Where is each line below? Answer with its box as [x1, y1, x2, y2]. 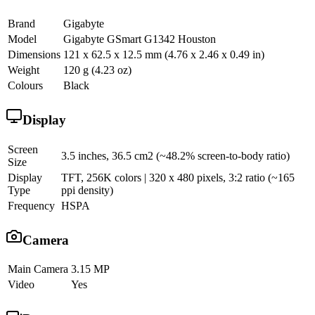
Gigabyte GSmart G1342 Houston [63, 33, 216, 46]
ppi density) [61, 184, 113, 196]
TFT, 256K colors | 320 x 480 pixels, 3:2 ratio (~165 [61, 171, 295, 184]
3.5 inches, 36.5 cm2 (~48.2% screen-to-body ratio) [61, 149, 290, 162]
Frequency [8, 199, 55, 212]
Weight [8, 64, 39, 77]
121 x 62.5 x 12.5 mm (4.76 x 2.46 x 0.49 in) [63, 49, 264, 61]
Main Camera [8, 263, 68, 276]
